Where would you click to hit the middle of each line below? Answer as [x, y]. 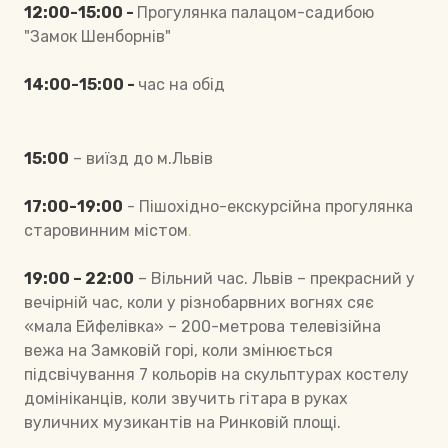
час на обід [181, 84]
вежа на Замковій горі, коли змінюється [178, 350]
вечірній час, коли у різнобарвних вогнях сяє [199, 302]
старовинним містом [106, 230]
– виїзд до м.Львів [143, 158]
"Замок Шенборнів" [97, 36]
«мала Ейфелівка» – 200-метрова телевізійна [202, 326]
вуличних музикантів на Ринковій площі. [182, 422]
